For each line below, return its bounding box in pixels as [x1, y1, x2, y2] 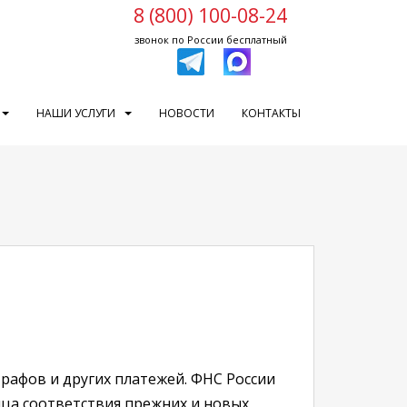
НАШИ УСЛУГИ [36, 105, 115, 121]
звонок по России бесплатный [134, 33, 287, 46]
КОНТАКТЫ [242, 105, 301, 121]
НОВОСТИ [159, 105, 214, 121]
